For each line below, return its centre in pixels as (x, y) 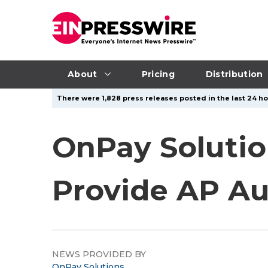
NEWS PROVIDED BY (99, 254)
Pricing (158, 74)
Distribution (234, 74)
